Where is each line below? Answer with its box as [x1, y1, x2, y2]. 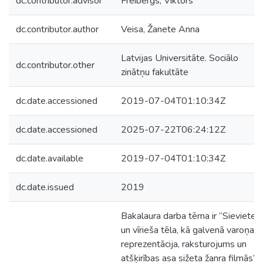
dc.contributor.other [16, 59, 95, 72]
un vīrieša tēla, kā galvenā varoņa [121, 224, 254, 237]
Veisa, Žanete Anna [121, 23, 200, 36]
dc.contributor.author [16, 23, 99, 36]
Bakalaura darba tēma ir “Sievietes [121, 210, 261, 222]
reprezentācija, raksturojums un [121, 238, 247, 251]
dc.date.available [16, 152, 83, 165]
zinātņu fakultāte [121, 66, 188, 79]
